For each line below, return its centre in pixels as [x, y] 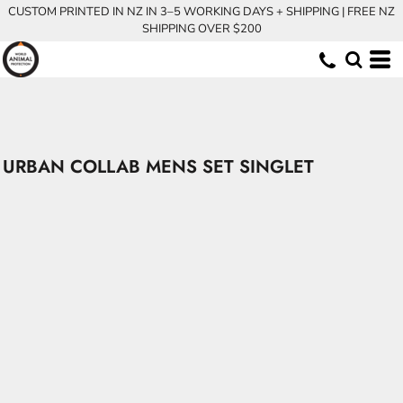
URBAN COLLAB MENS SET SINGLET [158, 167]
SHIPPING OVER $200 [201, 29]
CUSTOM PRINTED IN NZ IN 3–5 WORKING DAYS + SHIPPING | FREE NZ [201, 12]
